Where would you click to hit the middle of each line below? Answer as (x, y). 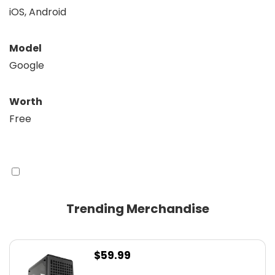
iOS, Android (38, 12)
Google (27, 65)
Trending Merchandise (137, 208)
